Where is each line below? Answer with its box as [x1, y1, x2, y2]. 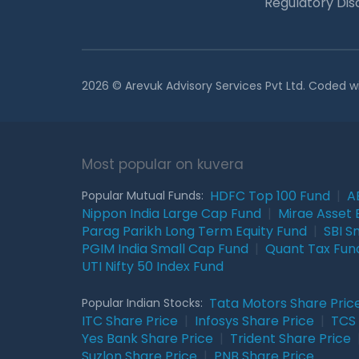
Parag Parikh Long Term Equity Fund [82, 221, 307, 240]
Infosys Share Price [195, 311, 314, 330]
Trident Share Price [230, 329, 351, 348]
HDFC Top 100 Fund [210, 186, 330, 205]
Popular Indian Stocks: [82, 294, 203, 311]
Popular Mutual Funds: [82, 187, 204, 204]
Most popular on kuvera [82, 154, 244, 174]
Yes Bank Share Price [82, 329, 213, 348]
